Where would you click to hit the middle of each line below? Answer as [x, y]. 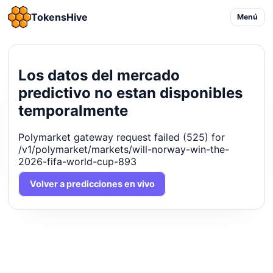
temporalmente [73, 110]
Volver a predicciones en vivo [92, 184]
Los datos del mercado [99, 75]
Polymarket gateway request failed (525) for [122, 137]
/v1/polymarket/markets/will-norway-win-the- [124, 150]
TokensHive [60, 17]
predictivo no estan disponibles [131, 93]
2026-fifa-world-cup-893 [78, 162]
